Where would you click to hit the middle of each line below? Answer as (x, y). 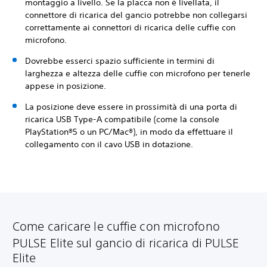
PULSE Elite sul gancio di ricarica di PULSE (126, 243)
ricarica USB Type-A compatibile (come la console (122, 119)
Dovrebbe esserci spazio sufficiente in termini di (120, 61)
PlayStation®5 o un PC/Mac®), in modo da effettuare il (129, 132)
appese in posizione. (67, 86)
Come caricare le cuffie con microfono (116, 226)
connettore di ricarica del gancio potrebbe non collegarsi (136, 15)
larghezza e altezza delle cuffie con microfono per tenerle (138, 74)
